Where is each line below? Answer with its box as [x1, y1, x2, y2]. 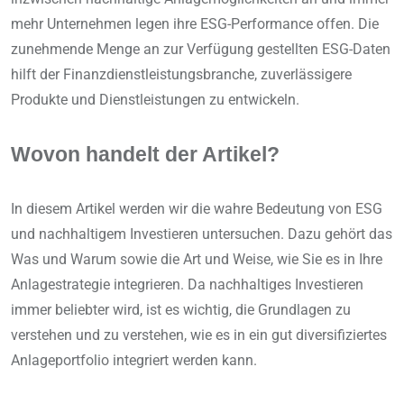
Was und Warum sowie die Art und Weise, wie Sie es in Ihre [11, 251, 382, 269]
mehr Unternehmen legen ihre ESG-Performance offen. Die [11, 15, 379, 33]
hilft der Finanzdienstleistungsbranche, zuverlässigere [11, 66, 352, 84]
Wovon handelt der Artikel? [11, 143, 280, 167]
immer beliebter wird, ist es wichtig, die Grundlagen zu [11, 301, 351, 319]
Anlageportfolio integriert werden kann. [11, 352, 257, 370]
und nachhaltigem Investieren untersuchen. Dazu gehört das [11, 225, 392, 243]
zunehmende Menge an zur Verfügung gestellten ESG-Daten [11, 41, 390, 59]
